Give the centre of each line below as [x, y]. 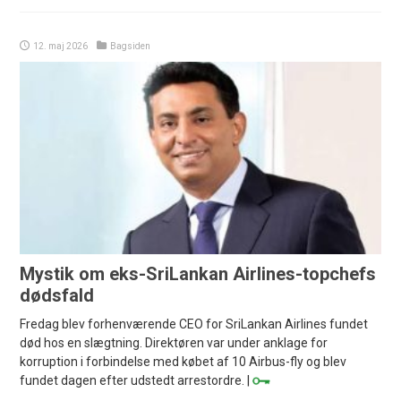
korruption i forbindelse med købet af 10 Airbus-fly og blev [183, 362]
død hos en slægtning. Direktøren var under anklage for [174, 343]
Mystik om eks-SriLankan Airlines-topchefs [198, 274]
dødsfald [57, 296]
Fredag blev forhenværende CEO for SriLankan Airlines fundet [194, 324]
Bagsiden [131, 47]
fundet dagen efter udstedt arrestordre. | [137, 381]
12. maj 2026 [61, 47]
